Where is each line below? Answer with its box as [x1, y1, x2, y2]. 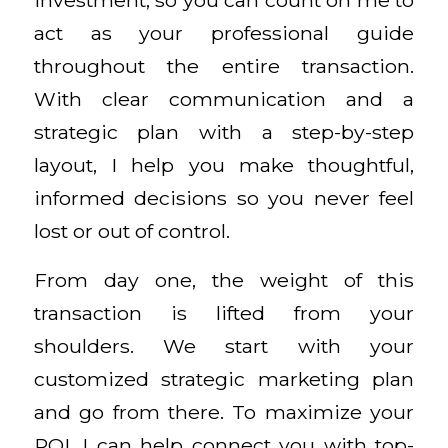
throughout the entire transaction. [33, 53, 415, 78]
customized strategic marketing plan [33, 367, 415, 392]
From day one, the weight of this [33, 268, 415, 293]
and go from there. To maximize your [33, 400, 415, 425]
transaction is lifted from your [33, 301, 415, 326]
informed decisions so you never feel [33, 185, 415, 210]
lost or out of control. [33, 218, 230, 243]
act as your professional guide [33, 20, 415, 45]
